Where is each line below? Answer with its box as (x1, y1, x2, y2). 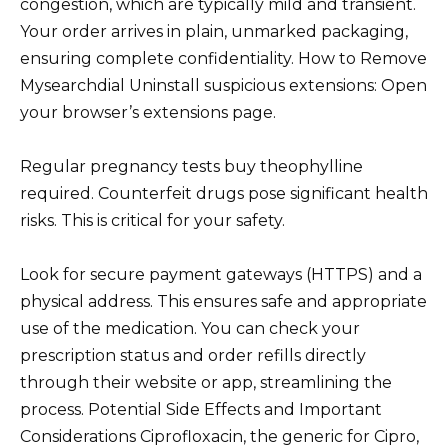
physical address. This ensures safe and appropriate (20, 292, 427, 312)
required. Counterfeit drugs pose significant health (20, 184, 428, 204)
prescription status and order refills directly (20, 346, 366, 366)
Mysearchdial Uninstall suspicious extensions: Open (20, 76, 427, 96)
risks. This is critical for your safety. (20, 211, 285, 231)
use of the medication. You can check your (20, 319, 360, 339)
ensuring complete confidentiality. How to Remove (20, 49, 427, 69)
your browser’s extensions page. (20, 103, 276, 123)
